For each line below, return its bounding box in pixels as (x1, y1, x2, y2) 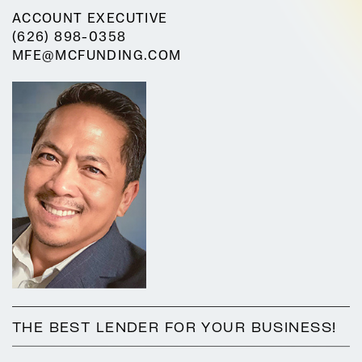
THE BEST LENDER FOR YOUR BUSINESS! (11, 318, 337, 335)
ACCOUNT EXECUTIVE (11, 9, 168, 28)
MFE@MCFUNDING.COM (11, 46, 182, 65)
